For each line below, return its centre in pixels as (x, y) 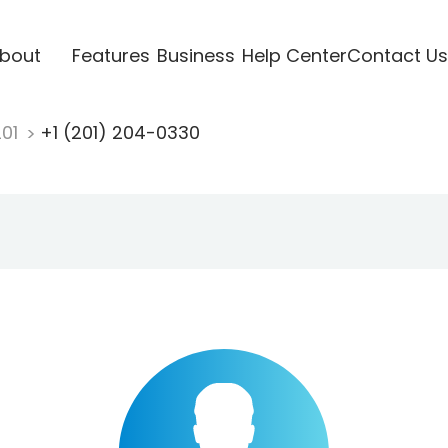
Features (110, 55)
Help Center (294, 55)
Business (195, 55)
